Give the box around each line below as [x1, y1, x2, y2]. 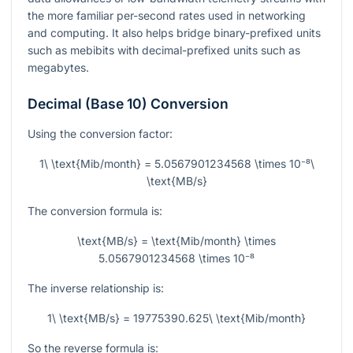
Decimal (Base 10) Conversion [28, 95, 229, 113]
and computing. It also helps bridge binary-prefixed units [28, 26, 321, 40]
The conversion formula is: [28, 204, 162, 218]
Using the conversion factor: [28, 127, 173, 141]
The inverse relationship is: [28, 281, 164, 295]
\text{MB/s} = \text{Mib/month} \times [77, 234, 276, 248]
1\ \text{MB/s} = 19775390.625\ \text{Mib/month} [47, 311, 306, 325]
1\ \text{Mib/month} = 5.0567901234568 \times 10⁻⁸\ [39, 157, 314, 171]
